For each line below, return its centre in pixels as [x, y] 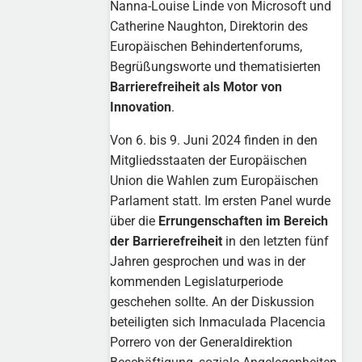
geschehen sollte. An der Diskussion [213, 301]
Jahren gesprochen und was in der [208, 261]
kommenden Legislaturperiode [197, 281]
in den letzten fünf [276, 241]
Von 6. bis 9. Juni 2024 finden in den [214, 140]
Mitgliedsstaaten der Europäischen [209, 160]
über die [135, 221]
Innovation [141, 107]
